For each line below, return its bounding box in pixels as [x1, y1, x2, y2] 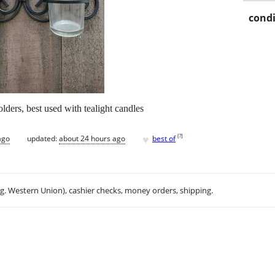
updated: [27, 133, 59, 144]
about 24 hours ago [59, 133, 125, 144]
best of [152, 133, 176, 144]
